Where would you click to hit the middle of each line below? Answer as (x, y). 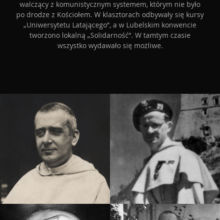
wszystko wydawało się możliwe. (110, 45)
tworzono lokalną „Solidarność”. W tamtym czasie (110, 35)
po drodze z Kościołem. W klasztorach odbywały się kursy (110, 14)
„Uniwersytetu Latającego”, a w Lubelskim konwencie (110, 25)
